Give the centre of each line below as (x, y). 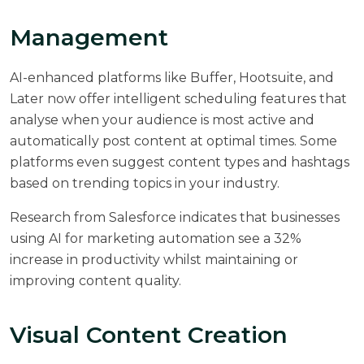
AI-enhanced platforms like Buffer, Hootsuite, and (172, 77)
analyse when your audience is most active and (162, 119)
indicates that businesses (258, 217)
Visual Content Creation (149, 334)
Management (89, 37)
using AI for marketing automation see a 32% (156, 238)
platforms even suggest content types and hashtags (180, 162)
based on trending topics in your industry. (145, 183)
